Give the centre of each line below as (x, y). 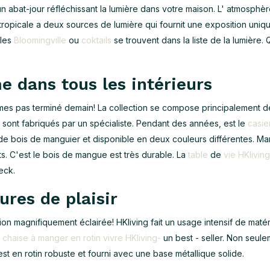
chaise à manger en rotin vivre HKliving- (82, 238)
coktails (96, 40)
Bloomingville (40, 40)
